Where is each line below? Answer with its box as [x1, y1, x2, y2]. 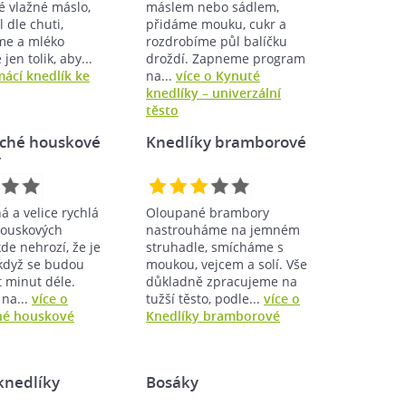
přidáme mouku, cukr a [146, 14, 286, 33]
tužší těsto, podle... [146, 289, 264, 307]
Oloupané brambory [146, 203, 269, 221]
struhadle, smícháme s [146, 237, 284, 256]
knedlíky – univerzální [146, 83, 281, 101]
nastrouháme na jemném [146, 220, 300, 238]
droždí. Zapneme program [146, 49, 305, 67]
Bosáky [146, 371, 198, 392]
